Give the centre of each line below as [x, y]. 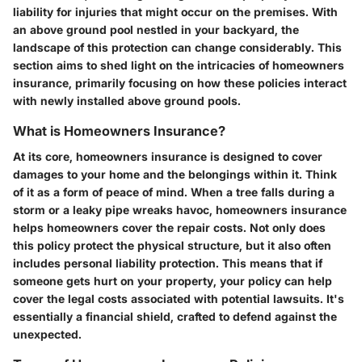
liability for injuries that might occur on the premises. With [175, 12]
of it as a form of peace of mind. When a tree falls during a [174, 192]
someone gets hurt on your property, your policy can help [173, 281]
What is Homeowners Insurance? [119, 131]
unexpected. [47, 335]
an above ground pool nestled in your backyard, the [156, 30]
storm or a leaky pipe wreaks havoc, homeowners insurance [180, 210]
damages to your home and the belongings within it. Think [175, 175]
